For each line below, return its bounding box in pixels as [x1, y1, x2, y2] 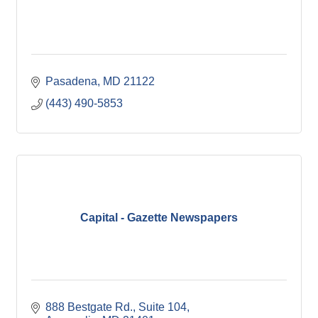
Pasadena [45, 75, 97, 88]
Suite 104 [138, 301, 187, 314]
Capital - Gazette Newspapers [80, 211, 238, 224]
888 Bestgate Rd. [45, 301, 133, 314]
